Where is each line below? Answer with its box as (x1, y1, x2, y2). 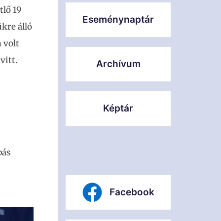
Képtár (103, 103, 133, 114)
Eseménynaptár (82, 14, 154, 25)
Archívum (96, 58, 141, 70)
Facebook (109, 186, 154, 198)
